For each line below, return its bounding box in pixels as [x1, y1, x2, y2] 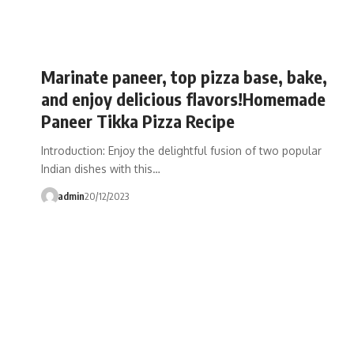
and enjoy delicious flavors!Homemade [41, 87, 326, 110]
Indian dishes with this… [41, 161, 160, 175]
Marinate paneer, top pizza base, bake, [41, 65, 327, 88]
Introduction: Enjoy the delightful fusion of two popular [41, 143, 322, 157]
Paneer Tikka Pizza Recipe [41, 109, 235, 132]
